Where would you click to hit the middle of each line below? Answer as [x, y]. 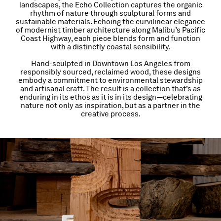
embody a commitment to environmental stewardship [110, 81]
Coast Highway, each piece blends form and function [110, 39]
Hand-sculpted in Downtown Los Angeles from [110, 64]
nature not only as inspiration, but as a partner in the [110, 106]
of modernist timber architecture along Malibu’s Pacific [110, 30]
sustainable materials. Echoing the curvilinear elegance [110, 22]
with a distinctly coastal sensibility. [110, 47]
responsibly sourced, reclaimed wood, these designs [110, 72]
